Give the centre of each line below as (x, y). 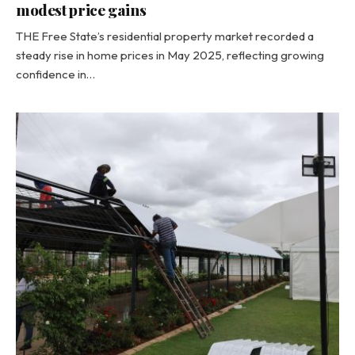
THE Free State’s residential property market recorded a (165, 36)
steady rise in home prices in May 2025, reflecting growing (170, 55)
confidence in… (55, 74)
